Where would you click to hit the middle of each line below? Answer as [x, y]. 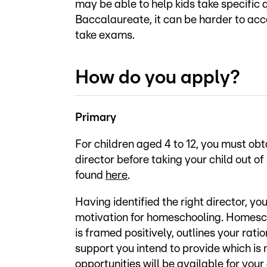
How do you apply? [158, 77]
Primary [96, 117]
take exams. [105, 36]
